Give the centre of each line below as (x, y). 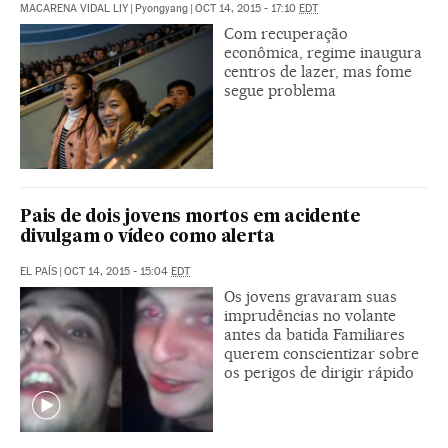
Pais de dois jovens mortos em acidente (190, 217)
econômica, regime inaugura (323, 52)
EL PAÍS (38, 271)
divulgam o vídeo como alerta (147, 237)
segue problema (280, 90)
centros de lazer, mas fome (318, 71)
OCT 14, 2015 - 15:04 (117, 271)
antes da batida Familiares (314, 334)
